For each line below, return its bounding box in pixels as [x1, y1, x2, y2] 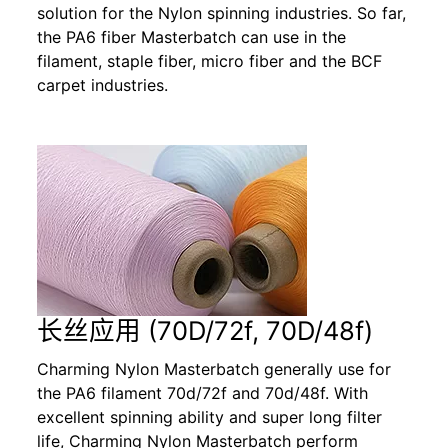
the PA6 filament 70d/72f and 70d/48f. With [37, 382, 369, 403]
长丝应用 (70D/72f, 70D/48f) [37, 315, 374, 347]
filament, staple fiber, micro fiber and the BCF [37, 51, 383, 72]
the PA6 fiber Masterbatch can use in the [37, 27, 347, 48]
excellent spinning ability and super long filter [37, 406, 383, 427]
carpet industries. [37, 75, 169, 96]
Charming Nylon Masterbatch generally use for [37, 358, 392, 379]
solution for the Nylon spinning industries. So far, [37, 3, 407, 24]
